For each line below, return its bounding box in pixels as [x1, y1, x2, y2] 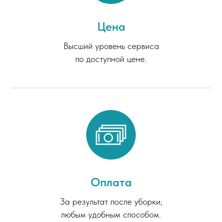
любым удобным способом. [61, 209, 161, 220]
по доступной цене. [75, 53, 147, 64]
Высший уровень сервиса [63, 40, 159, 51]
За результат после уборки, [59, 196, 163, 207]
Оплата [90, 174, 132, 189]
